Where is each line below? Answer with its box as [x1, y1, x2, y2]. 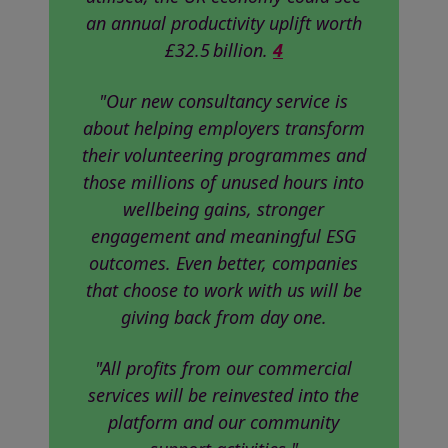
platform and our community [108, 409, 340, 434]
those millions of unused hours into [83, 169, 365, 194]
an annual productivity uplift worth [85, 10, 362, 35]
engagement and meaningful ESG [91, 223, 357, 248]
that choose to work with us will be [85, 277, 362, 302]
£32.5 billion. [164, 37, 273, 62]
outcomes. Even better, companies [89, 250, 359, 275]
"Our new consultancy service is [99, 88, 349, 113]
